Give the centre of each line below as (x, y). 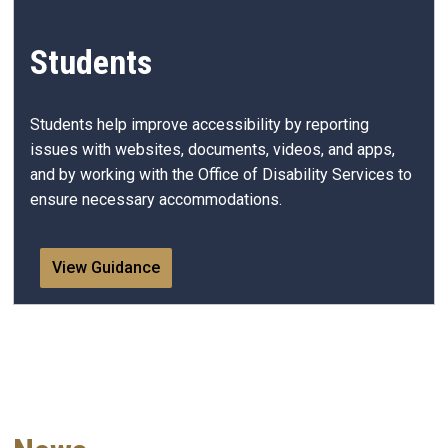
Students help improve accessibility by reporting (199, 124)
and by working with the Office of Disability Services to (221, 174)
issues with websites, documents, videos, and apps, (212, 149)
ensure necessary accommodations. (156, 199)
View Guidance (106, 268)
